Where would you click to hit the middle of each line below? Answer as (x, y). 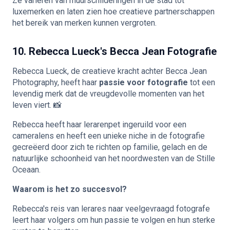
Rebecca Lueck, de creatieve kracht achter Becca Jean (110, 71)
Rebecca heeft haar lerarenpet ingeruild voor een (99, 124)
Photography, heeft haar (56, 82)
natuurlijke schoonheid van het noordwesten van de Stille (114, 158)
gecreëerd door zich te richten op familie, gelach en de (110, 147)
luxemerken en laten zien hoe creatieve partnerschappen (113, 11)
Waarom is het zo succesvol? (70, 189)
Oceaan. (26, 169)
